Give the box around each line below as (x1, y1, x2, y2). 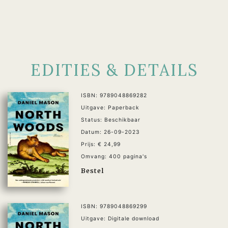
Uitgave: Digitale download (81, 215, 159, 222)
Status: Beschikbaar (81, 116, 140, 123)
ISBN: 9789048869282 (81, 92, 147, 99)
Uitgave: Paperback (81, 104, 139, 111)
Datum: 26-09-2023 (81, 128, 140, 135)
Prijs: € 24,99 (81, 140, 121, 148)
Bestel (81, 166, 104, 175)
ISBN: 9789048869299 (81, 203, 147, 210)
